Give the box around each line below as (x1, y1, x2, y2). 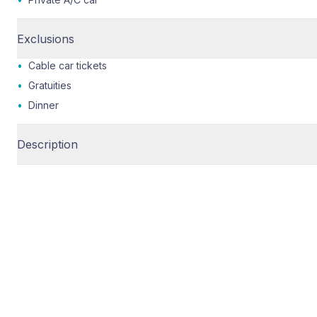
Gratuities (28, 79, 71, 91)
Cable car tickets (28, 59, 107, 71)
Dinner (28, 99, 59, 111)
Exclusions (17, 32, 74, 46)
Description (17, 137, 78, 151)
